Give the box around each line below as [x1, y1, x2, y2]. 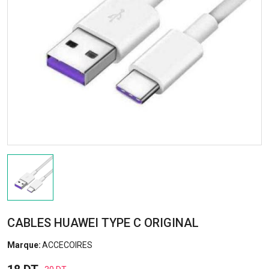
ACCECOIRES [42, 240, 92, 250]
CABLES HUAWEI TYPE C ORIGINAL [7, 215, 199, 230]
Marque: [7, 240, 41, 250]
